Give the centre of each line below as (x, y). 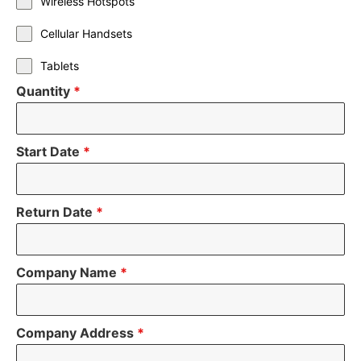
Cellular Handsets (86, 33)
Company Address (77, 332)
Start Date (50, 151)
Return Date (56, 212)
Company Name (68, 272)
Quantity (45, 91)
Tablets (60, 65)
